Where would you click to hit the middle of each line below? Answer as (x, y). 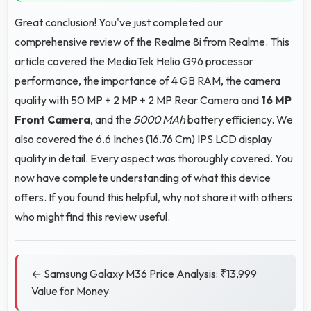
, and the (112, 119)
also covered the (55, 138)
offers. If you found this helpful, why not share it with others (153, 197)
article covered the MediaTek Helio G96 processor (134, 61)
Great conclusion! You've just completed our (119, 22)
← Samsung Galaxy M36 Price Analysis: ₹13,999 (144, 273)
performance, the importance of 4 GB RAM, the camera (148, 80)
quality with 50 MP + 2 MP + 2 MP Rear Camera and (138, 100)
